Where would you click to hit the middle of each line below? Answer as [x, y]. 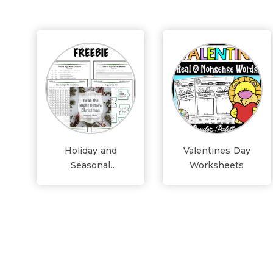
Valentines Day [217, 151]
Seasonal [91, 165]
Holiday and [90, 151]
